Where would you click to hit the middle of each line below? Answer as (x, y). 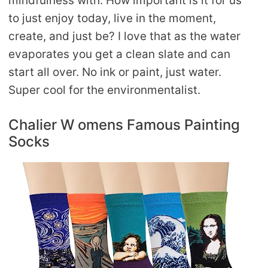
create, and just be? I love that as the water (124, 36)
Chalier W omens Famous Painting (126, 124)
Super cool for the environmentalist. (104, 90)
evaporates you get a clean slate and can (119, 54)
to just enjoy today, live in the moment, (112, 19)
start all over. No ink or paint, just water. (115, 72)
